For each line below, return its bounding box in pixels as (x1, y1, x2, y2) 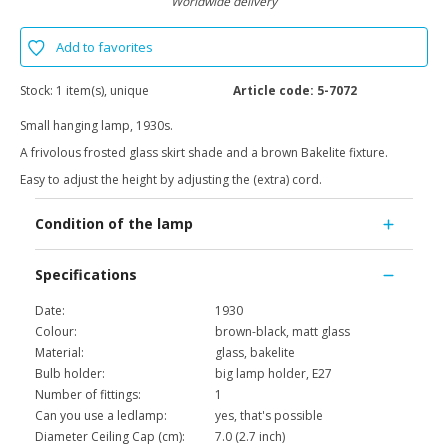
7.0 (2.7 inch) (215, 428, 285, 446)
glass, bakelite (215, 344, 295, 362)
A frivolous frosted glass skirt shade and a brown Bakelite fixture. (20, 144, 388, 162)
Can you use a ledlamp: (35, 407, 167, 425)
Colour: (35, 323, 77, 341)
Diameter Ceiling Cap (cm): (35, 428, 185, 446)
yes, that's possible (215, 407, 323, 425)
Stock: (20, 82, 56, 100)
